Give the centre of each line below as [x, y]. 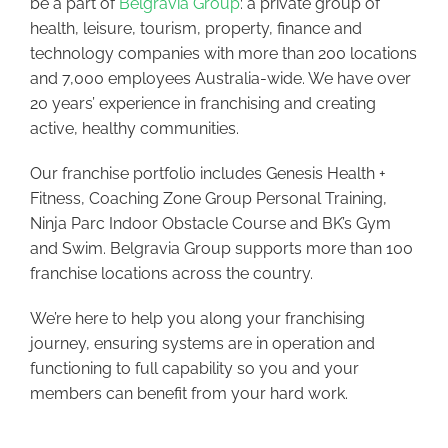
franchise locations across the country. [171, 273]
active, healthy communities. [134, 128]
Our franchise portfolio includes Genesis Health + [208, 173]
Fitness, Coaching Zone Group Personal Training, [208, 198]
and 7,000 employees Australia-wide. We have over [220, 78]
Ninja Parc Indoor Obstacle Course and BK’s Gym [210, 223]
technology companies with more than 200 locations [223, 53]
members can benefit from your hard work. [189, 393]
